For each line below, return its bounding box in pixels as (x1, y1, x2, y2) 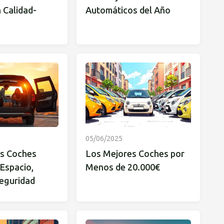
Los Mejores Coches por (85, 148, 185, 160)
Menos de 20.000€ (85, 162, 160, 173)
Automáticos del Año (85, 5, 171, 16)
